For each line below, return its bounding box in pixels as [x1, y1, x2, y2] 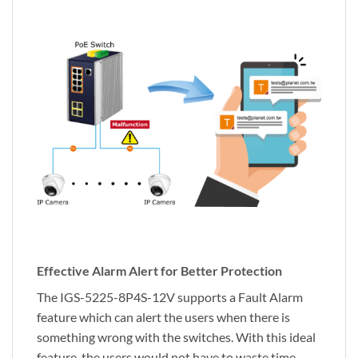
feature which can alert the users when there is [37, 309, 290, 325]
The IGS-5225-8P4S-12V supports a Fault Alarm [37, 289, 303, 305]
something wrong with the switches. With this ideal [37, 329, 316, 345]
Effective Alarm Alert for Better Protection [37, 263, 282, 279]
